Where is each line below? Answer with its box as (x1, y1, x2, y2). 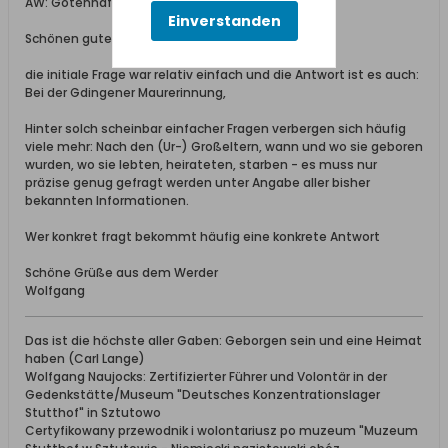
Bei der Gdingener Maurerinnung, (25, 84, 226, 101)
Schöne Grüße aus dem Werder (25, 264, 218, 281)
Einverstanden (167, 10, 281, 31)
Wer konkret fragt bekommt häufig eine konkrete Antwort (25, 228, 380, 245)
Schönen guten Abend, (25, 30, 166, 47)
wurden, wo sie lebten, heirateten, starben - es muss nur (25, 156, 377, 173)
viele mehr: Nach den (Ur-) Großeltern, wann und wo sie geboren (25, 138, 423, 155)
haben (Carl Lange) (25, 350, 145, 367)
